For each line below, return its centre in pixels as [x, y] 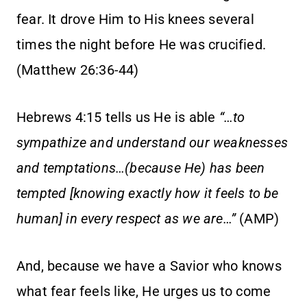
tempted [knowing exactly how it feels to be [148, 194]
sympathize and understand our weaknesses [152, 143]
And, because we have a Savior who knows [149, 266]
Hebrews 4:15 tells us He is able [118, 118]
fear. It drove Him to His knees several [135, 20]
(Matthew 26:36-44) [78, 70]
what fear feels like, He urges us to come [144, 292]
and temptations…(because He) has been [141, 168]
